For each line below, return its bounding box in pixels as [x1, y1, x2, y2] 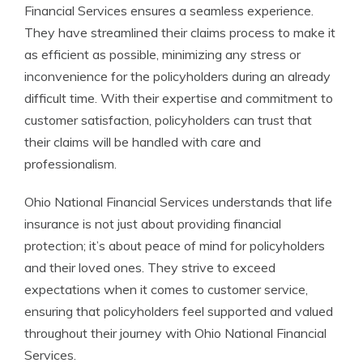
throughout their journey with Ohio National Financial [24, 325, 327, 341]
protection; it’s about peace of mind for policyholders [24, 237, 325, 254]
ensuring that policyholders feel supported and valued [24, 303, 333, 319]
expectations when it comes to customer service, [24, 281, 308, 297]
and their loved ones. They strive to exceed [24, 259, 275, 275]
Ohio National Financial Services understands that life [24, 194, 332, 210]
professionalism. [24, 156, 117, 172]
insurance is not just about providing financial [24, 216, 281, 232]
